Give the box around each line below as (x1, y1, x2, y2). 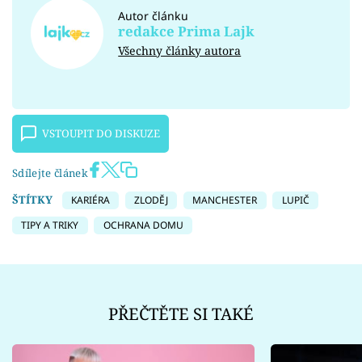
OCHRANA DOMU (103, 217, 183, 232)
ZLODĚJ (134, 193, 168, 208)
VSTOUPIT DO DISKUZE (42, 126, 161, 141)
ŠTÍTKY (12, 192, 53, 208)
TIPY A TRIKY (21, 217, 79, 232)
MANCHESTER (192, 193, 258, 208)
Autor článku (118, 7, 189, 23)
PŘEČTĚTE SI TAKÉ (108, 302, 254, 326)
